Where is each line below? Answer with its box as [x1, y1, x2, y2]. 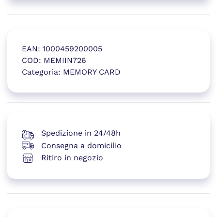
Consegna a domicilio [41, 140, 122, 150]
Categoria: [22, 67, 63, 77]
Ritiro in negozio [41, 153, 103, 162]
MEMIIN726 [44, 56, 86, 65]
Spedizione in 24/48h [41, 128, 121, 138]
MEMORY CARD [63, 67, 121, 77]
